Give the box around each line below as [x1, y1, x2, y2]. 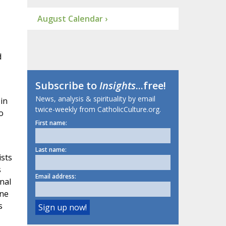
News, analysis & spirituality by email [35, 94, 155, 104]
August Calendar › [37, 13, 107, 25]
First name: [35, 119, 67, 128]
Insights [99, 79, 136, 93]
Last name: [35, 145, 67, 154]
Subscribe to [35, 79, 99, 93]
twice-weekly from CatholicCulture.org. [35, 104, 161, 115]
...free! [135, 79, 166, 93]
